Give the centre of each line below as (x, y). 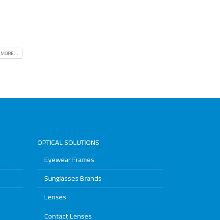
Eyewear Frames (69, 159)
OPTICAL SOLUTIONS (68, 142)
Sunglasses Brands (73, 178)
